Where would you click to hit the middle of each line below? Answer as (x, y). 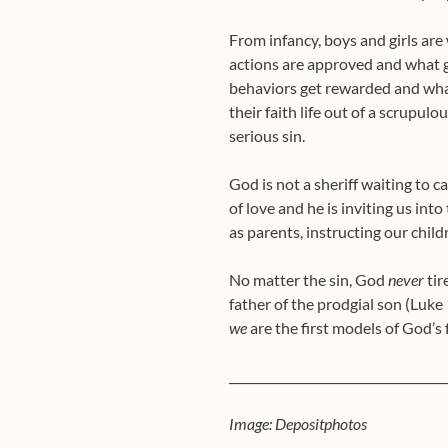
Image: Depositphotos (298, 423)
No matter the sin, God (308, 279)
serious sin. (267, 135)
